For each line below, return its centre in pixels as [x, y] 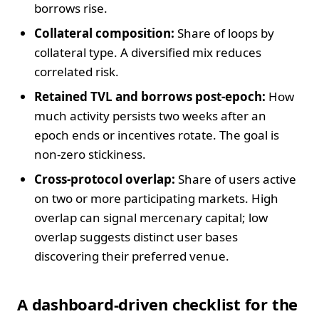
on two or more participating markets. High [156, 198]
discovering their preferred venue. [132, 256]
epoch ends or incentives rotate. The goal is [157, 135]
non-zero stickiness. [90, 154]
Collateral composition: [104, 33]
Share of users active [236, 179]
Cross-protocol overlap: [105, 179]
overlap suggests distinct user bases [136, 236]
